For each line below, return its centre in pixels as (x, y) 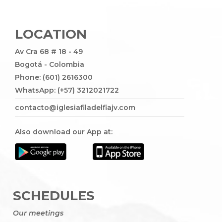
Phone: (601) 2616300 (54, 77)
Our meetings (38, 213)
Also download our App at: (64, 132)
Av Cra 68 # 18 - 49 (49, 51)
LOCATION (51, 34)
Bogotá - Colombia (50, 64)
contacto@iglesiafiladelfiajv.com (75, 107)
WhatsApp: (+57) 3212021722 (67, 90)
